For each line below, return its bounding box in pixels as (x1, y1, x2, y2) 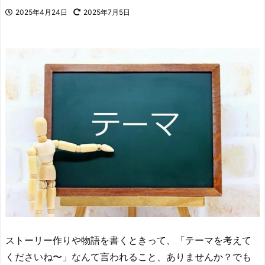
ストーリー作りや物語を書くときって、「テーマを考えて (5, 234, 251, 247)
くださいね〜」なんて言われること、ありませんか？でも (5, 251, 251, 263)
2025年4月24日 (15, 7, 67, 17)
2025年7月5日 (83, 7, 130, 17)
